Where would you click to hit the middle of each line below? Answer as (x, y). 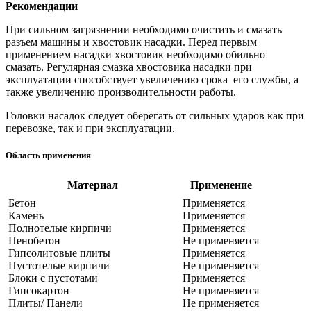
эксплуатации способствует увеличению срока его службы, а (152, 80)
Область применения (48, 155)
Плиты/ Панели (45, 303)
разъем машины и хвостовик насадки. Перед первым (131, 42)
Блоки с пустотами (53, 278)
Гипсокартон (39, 291)
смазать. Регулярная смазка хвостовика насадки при (129, 67)
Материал (93, 185)
